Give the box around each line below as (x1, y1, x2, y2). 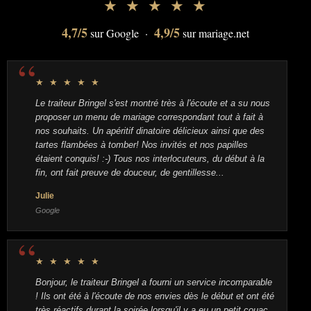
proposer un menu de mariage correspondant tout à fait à (35, 112, 263, 122)
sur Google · (87, 26, 154, 40)
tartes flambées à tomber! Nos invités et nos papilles (35, 140, 248, 150)
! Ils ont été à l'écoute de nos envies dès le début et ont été (35, 291, 274, 301)
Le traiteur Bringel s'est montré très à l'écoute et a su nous (35, 98, 270, 108)
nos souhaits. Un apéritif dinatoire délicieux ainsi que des (35, 126, 264, 136)
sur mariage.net (180, 26, 249, 40)
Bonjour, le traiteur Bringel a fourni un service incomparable (35, 277, 272, 287)
